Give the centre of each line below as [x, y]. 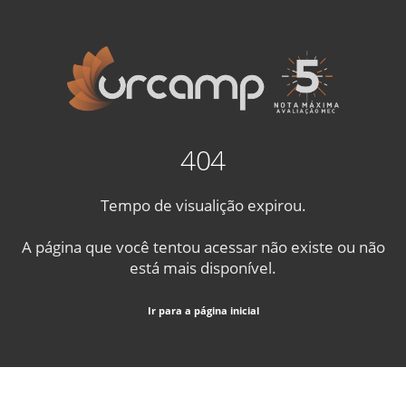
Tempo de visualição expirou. [203, 204]
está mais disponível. [203, 268]
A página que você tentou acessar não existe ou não [203, 247]
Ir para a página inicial [203, 311]
